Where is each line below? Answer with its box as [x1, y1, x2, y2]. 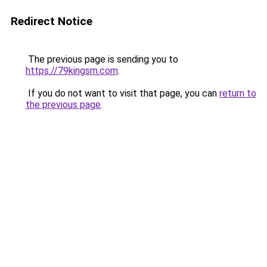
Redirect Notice [11, 14, 92, 28]
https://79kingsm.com [26, 65, 118, 76]
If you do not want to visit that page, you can [26, 88, 219, 99]
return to [219, 88, 256, 99]
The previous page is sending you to [26, 54, 178, 65]
